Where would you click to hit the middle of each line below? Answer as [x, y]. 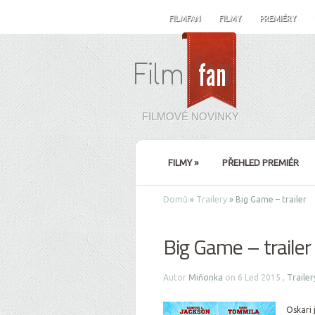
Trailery [212, 199]
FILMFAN [185, 18]
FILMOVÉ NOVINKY [191, 116]
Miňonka [206, 277]
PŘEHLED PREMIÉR [261, 162]
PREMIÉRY [278, 18]
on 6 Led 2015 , [255, 277]
